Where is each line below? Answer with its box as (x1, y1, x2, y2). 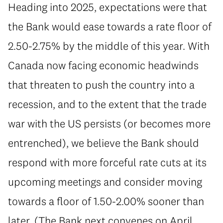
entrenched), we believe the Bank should (8, 135, 199, 150)
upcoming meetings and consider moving (8, 174, 202, 189)
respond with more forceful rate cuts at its (8, 155, 207, 169)
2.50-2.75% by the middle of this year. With (8, 38, 210, 53)
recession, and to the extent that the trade (8, 97, 207, 111)
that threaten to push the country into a (8, 77, 195, 92)
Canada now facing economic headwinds (8, 58, 199, 72)
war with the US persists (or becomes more (8, 116, 211, 130)
